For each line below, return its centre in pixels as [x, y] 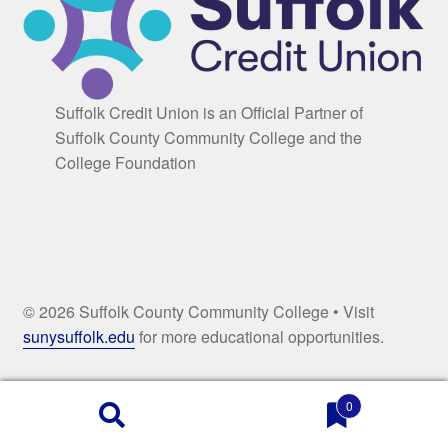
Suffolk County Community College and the [208, 137]
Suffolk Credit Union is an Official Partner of [208, 112]
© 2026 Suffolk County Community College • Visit [198, 311]
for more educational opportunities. [259, 336]
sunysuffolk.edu [78, 336]
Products [41, 430]
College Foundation [125, 162]
